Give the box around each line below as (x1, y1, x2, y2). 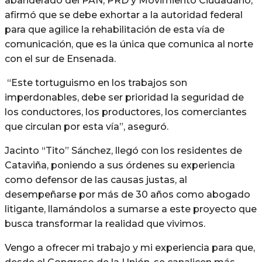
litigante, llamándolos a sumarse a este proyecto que (5, 203, 257, 215)
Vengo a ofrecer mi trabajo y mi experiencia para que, (5, 242, 255, 253)
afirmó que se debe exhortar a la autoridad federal (5, 9, 243, 20)
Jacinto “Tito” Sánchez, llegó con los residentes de (5, 144, 242, 156)
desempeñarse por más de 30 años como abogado (5, 188, 250, 200)
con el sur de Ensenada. (5, 53, 116, 64)
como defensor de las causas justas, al (5, 174, 187, 185)
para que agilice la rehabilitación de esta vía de (5, 23, 225, 35)
